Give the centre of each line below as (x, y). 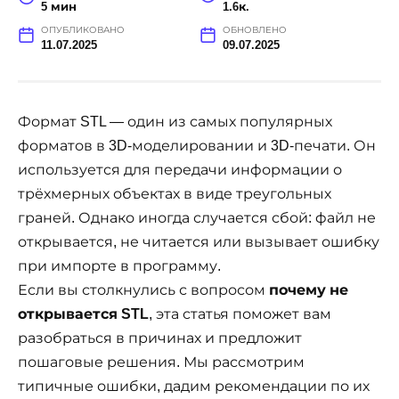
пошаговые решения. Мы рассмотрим (161, 362)
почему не (309, 289)
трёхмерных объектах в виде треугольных (175, 193)
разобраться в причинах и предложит (160, 338)
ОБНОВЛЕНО (254, 29)
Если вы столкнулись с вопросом (143, 289)
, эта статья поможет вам (240, 313)
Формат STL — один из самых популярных (175, 121)
